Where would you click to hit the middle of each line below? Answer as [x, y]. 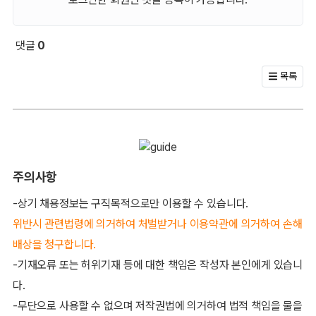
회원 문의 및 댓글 [53, 58]
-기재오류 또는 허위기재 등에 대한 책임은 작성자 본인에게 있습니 [158, 265]
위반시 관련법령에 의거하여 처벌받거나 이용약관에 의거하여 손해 [157, 224]
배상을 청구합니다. [54, 244]
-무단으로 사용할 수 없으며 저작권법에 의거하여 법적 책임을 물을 [158, 305]
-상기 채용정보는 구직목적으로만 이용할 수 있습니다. [130, 203]
